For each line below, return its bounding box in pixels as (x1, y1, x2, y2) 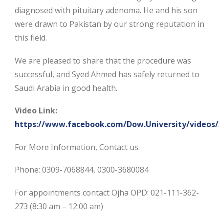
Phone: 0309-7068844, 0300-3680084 (15, 164, 149, 175)
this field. (15, 32, 47, 43)
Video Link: (15, 105, 57, 116)
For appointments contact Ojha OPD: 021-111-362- (15, 187, 199, 198)
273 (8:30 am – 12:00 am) (15, 200, 103, 212)
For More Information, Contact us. (15, 141, 140, 153)
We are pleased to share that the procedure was (15, 55, 191, 66)
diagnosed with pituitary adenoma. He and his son (15, 5, 197, 16)
